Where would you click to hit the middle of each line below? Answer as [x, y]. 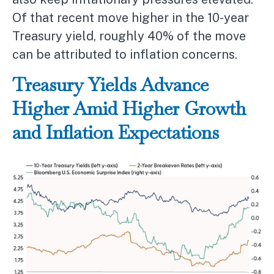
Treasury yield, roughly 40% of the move [129, 36]
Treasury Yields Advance [110, 85]
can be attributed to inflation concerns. [125, 55]
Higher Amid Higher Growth [129, 109]
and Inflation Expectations [116, 133]
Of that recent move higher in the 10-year [131, 18]
